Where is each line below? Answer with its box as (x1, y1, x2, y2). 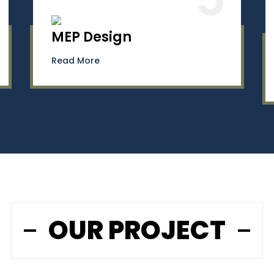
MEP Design (51, 28, 131, 46)
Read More (51, 54, 100, 67)
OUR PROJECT (48, 212, 226, 248)
